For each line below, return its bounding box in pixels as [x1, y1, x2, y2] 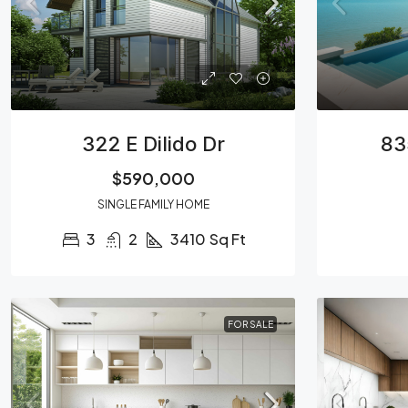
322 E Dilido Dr [81, 132, 225, 156]
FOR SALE [228, 319, 273, 330]
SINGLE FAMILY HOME [97, 198, 209, 211]
